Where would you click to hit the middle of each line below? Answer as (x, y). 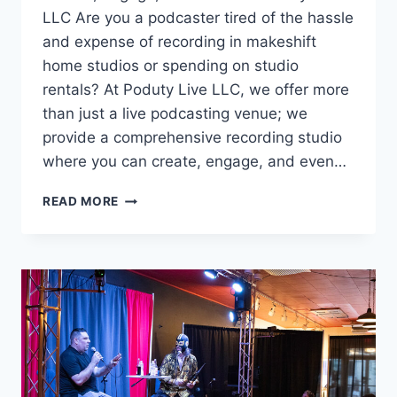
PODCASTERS (163, 290)
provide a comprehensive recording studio (192, 138)
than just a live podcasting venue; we (175, 114)
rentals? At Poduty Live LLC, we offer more (196, 90)
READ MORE (81, 202)
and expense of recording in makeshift (179, 42)
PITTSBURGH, (162, 327)
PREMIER (146, 216)
